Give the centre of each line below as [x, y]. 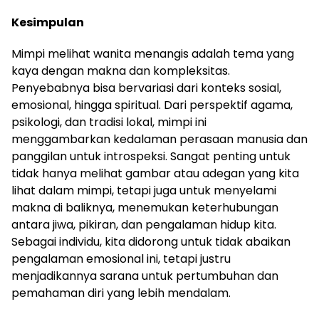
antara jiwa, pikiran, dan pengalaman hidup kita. [144, 225]
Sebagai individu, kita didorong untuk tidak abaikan [151, 242]
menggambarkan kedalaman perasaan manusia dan [159, 139]
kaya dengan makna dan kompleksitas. [121, 71]
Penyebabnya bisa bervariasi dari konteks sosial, [146, 88]
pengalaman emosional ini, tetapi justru [121, 259]
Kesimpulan [48, 22]
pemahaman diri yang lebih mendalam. [121, 293]
